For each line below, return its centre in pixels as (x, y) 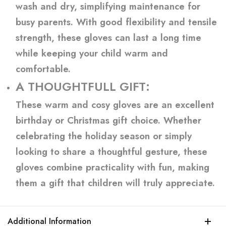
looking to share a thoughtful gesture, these (111, 152)
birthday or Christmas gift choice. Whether (108, 120)
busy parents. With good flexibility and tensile (116, 22)
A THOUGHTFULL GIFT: (83, 87)
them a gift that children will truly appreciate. (115, 183)
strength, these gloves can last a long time (108, 38)
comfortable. (43, 69)
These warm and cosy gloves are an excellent (115, 105)
